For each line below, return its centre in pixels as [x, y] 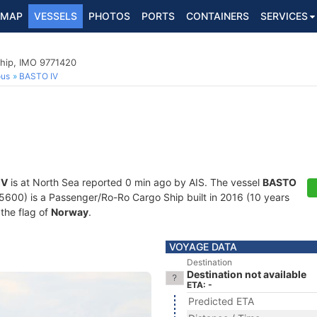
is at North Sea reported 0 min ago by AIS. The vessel [135, 182]
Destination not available [247, 274]
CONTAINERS [218, 16]
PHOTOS [109, 16]
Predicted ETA [221, 301]
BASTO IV [39, 76]
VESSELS [56, 16]
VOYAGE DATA [203, 247]
